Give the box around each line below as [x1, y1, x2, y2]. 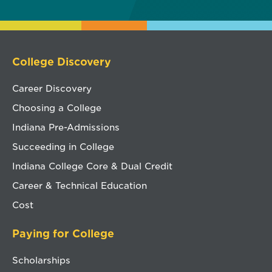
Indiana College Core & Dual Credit [12, 160, 172, 171]
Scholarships [12, 254, 70, 265]
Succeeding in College [12, 141, 114, 152]
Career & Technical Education [12, 180, 147, 191]
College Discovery [12, 55, 111, 68]
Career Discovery [12, 83, 92, 93]
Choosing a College [12, 102, 101, 113]
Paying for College [12, 227, 114, 240]
